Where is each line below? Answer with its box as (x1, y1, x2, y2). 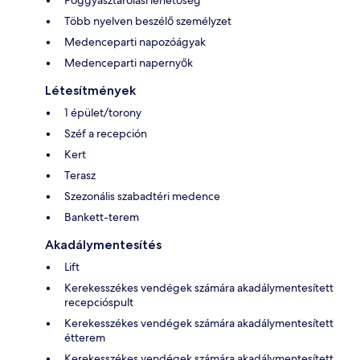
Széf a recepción (64, 125, 147, 141)
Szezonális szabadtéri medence (64, 188, 220, 203)
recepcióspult (64, 294, 133, 309)
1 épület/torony (64, 104, 141, 120)
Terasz (64, 167, 96, 182)
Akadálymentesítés (45, 236, 162, 252)
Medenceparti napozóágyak (64, 34, 206, 49)
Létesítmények (45, 82, 136, 98)
